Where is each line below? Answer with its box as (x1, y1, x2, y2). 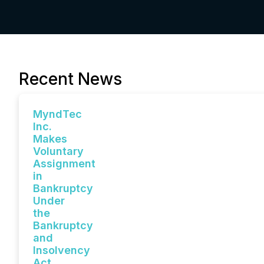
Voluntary (33, 145, 84, 157)
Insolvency (33, 244, 90, 256)
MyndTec (33, 108, 82, 120)
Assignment (33, 157, 95, 170)
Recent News (19, 69, 122, 89)
